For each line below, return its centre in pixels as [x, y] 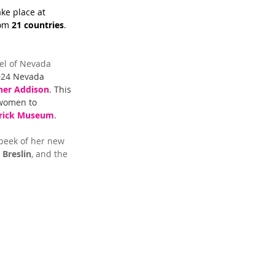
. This [61, 90]
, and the [51, 154]
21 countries [38, 25]
